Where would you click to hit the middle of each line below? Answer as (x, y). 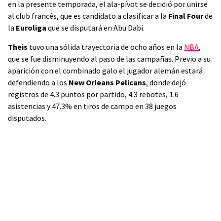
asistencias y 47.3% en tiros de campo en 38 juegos (92, 106)
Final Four (186, 16)
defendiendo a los (38, 82)
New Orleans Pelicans (107, 82)
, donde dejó (166, 82)
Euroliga (32, 28)
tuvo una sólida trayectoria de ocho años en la (107, 47)
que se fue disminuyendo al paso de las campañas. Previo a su (109, 59)
